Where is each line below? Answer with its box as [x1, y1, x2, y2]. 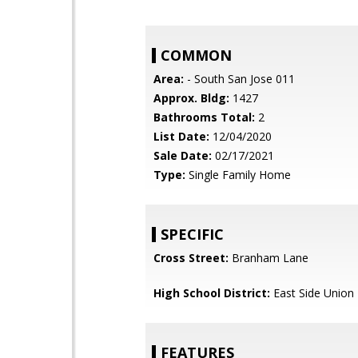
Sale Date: [153, 148, 212, 163]
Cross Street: [153, 250, 229, 265]
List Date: [153, 129, 209, 144]
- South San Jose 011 [184, 71, 295, 86]
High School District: [153, 285, 270, 300]
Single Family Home [185, 167, 291, 182]
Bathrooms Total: [153, 109, 255, 125]
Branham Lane [229, 250, 308, 265]
